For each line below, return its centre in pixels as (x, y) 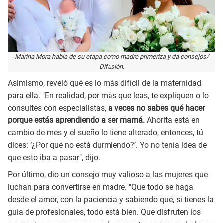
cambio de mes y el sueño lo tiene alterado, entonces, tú (106, 132)
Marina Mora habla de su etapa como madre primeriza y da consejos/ (111, 57)
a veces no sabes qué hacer (155, 108)
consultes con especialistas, (57, 108)
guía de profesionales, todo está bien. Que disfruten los (104, 212)
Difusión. (111, 67)
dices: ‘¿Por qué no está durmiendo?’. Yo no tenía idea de (107, 145)
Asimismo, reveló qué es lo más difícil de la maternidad (105, 83)
